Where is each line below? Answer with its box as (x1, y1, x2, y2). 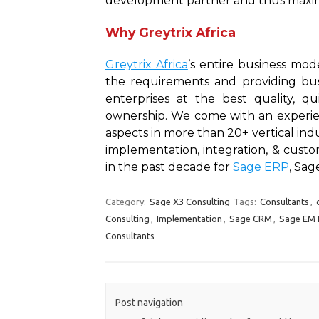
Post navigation (115, 297, 184, 309)
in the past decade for (105, 160, 233, 174)
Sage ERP (232, 160, 289, 174)
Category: (105, 197, 148, 206)
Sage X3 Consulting (149, 197, 230, 206)
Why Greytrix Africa (105, 25, 236, 40)
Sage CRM (229, 214, 272, 224)
